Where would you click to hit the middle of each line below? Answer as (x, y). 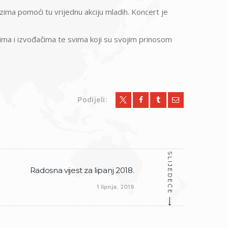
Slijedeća (149, 171)
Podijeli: (92, 99)
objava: (147, 185)
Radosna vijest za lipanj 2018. (82, 170)
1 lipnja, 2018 (115, 186)
